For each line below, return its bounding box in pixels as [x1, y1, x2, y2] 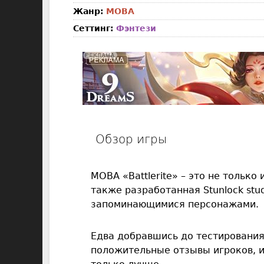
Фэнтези [116, 24, 156, 33]
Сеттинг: [73, 24, 114, 33]
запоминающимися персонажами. [91, 199, 259, 210]
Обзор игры [95, 132, 167, 146]
